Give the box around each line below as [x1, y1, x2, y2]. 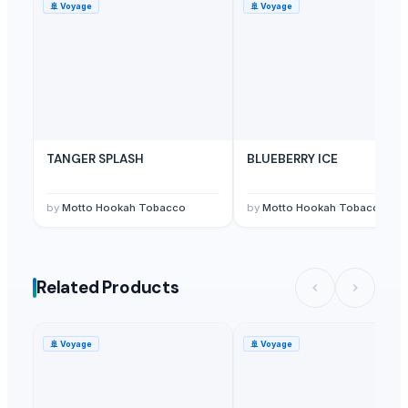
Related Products [36, 276, 179, 300]
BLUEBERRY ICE [247, 150, 338, 167]
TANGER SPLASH [46, 150, 144, 167]
